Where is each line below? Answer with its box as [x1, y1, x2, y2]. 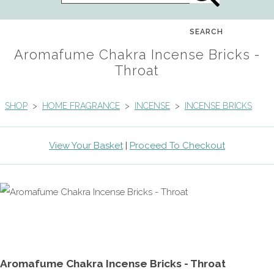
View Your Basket [49, 139, 123, 151]
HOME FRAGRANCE [42, 100, 120, 111]
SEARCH [190, 27, 223, 36]
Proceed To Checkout [130, 139, 225, 151]
